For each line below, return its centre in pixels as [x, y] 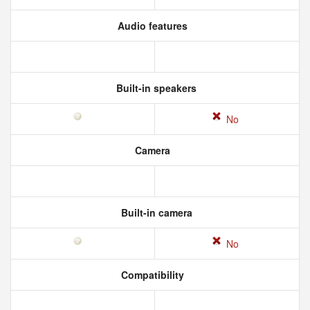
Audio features [151, 26]
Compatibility [151, 275]
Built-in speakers [155, 88]
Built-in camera [155, 212]
